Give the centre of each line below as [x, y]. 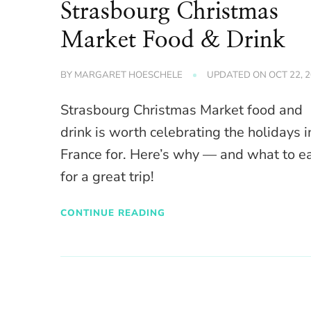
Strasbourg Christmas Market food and [182, 110]
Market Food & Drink [174, 41]
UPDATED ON [238, 75]
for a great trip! [108, 177]
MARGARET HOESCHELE [129, 75]
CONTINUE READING [113, 212]
